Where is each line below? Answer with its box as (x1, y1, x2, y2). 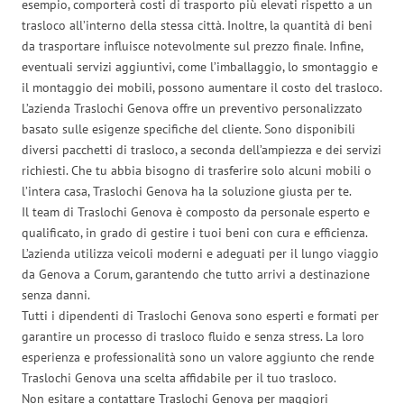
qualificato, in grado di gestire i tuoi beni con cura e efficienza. (22, 224, 367, 241)
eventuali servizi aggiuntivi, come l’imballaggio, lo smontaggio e (22, 58, 378, 75)
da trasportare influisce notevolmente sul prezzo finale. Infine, (22, 37, 363, 54)
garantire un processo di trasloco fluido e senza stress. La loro (22, 327, 364, 344)
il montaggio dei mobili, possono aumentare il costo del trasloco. (22, 78, 382, 96)
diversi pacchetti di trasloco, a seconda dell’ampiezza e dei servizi (22, 141, 381, 158)
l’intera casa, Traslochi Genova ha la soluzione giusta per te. (22, 182, 352, 199)
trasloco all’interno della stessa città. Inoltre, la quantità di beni (22, 16, 372, 33)
